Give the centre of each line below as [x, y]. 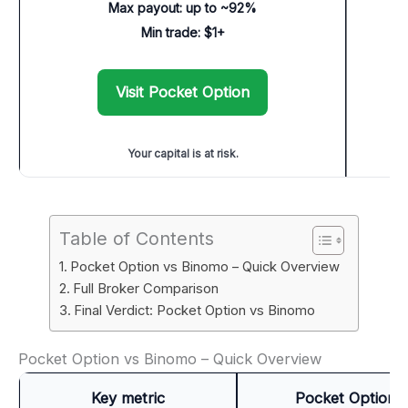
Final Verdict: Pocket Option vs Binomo [194, 311]
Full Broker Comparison [145, 289]
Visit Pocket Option [183, 92]
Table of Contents [137, 238]
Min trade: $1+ [183, 33]
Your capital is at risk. [183, 154]
